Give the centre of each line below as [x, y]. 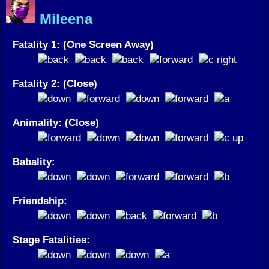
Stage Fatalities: [51, 239]
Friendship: [40, 200]
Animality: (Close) [56, 122]
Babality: [34, 161]
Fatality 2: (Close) [55, 83]
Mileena [64, 19]
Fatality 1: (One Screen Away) [83, 44]
